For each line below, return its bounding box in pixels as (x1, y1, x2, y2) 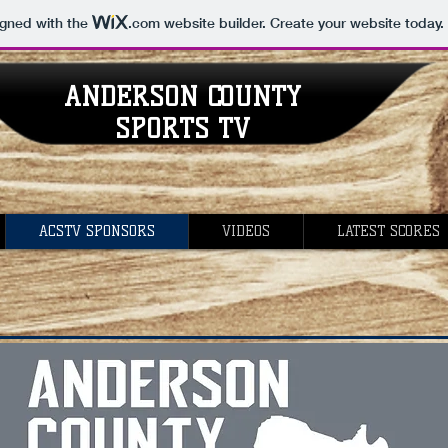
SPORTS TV (115, 113, 250, 145)
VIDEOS (222, 223, 270, 240)
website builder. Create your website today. (159, 14, 444, 33)
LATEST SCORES (336, 223, 440, 240)
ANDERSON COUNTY (64, 81, 301, 113)
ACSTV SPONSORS (39, 223, 155, 240)
